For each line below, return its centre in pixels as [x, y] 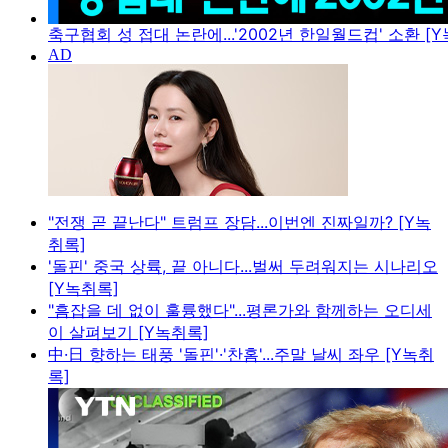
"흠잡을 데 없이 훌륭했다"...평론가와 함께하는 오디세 [240, 310]
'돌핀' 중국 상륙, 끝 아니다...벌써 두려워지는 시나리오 [243, 266]
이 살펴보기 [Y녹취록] [128, 332]
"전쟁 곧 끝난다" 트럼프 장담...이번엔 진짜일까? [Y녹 [239, 222]
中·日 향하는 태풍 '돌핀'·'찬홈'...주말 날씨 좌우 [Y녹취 [241, 354]
